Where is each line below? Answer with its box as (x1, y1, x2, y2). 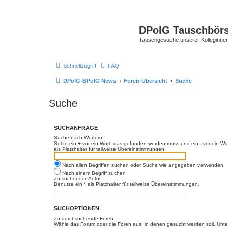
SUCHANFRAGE (54, 124, 98, 131)
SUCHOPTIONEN (54, 205, 99, 212)
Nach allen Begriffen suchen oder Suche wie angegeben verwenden (61, 162, 223, 168)
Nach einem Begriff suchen (61, 170, 126, 176)
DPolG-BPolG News (63, 77, 116, 84)
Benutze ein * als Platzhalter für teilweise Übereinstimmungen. (54, 181, 199, 187)
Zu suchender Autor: (54, 176, 102, 181)
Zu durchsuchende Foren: (54, 215, 115, 221)
